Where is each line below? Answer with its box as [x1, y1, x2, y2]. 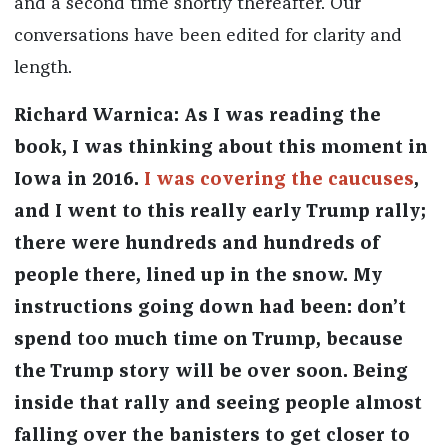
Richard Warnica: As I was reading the [13, 107, 381, 126]
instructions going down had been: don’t [13, 299, 406, 318]
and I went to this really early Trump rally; [13, 203, 426, 222]
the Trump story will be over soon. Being [13, 363, 408, 382]
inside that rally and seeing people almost [13, 395, 422, 414]
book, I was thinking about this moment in [13, 139, 428, 158]
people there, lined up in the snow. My [13, 267, 383, 286]
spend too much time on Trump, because [13, 331, 403, 350]
